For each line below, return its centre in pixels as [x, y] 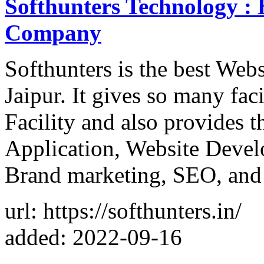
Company [53, 32]
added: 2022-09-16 [93, 237]
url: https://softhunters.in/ [123, 210]
